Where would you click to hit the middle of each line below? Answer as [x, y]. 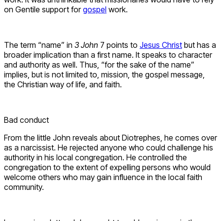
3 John [86, 45]
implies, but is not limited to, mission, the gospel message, [104, 75]
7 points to [119, 45]
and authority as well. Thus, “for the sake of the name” [99, 65]
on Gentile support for [43, 10]
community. [24, 187]
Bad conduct [26, 120]
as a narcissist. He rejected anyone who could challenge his [109, 148]
